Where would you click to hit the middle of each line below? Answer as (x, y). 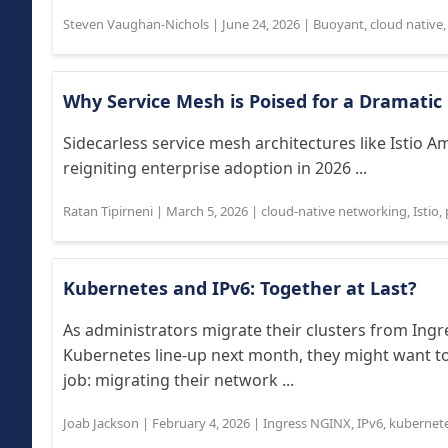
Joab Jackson (101, 423)
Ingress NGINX (307, 423)
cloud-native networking (334, 211)
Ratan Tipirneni (108, 211)
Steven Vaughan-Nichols (136, 24)
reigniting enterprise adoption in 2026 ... (215, 168)
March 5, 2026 (207, 211)
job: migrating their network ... (178, 380)
